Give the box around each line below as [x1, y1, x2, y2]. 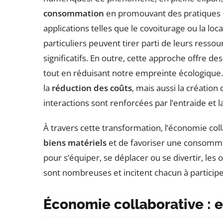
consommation [43, 7, 104, 19]
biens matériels [43, 137, 107, 149]
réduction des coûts [52, 82, 132, 94]
